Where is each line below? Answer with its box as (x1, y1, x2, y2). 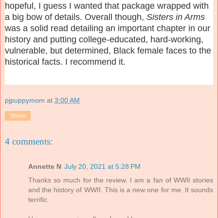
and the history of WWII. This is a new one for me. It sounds (28, 186, 213, 194)
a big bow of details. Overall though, (5, 12, 146, 22)
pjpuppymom (5, 96, 45, 105)
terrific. (28, 196, 49, 204)
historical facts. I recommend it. (5, 56, 128, 67)
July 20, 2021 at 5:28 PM (64, 163, 141, 171)
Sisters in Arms (146, 12, 205, 22)
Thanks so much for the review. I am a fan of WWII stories (28, 176, 213, 184)
